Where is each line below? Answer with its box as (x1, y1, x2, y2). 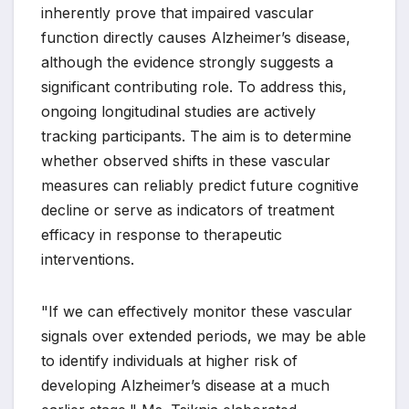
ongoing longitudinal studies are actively (41, 102, 316, 121)
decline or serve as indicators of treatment (41, 201, 334, 220)
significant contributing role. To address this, (41, 78, 347, 97)
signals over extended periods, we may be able (41, 327, 366, 346)
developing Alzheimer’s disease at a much (41, 376, 330, 395)
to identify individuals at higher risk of (41, 351, 298, 371)
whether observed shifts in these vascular (41, 152, 330, 171)
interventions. (41, 250, 134, 269)
